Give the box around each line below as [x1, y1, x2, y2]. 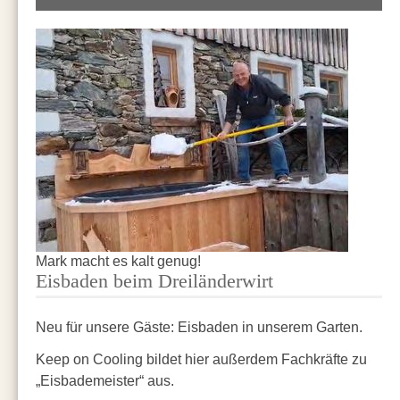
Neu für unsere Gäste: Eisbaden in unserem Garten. [36, 318, 362, 335]
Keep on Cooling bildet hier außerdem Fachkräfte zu [36, 350, 367, 367]
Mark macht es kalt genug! [36, 252, 201, 269]
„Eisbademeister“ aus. [36, 371, 174, 388]
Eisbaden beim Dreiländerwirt [36, 269, 273, 292]
